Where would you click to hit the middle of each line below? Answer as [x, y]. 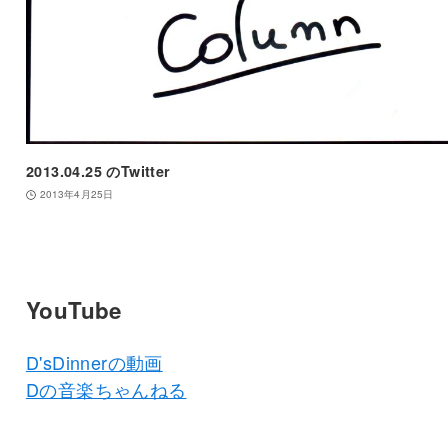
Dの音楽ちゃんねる [106, 389]
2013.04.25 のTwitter [98, 171]
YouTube [73, 310]
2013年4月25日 [76, 194]
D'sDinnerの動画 [94, 362]
